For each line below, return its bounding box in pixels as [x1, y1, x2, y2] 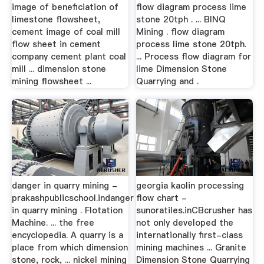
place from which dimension [11, 241, 128, 253]
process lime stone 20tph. [136, 38, 247, 50]
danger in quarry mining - [11, 179, 117, 192]
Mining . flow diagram [136, 25, 225, 38]
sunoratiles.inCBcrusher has [136, 204, 253, 216]
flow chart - [136, 192, 187, 204]
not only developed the [136, 216, 234, 229]
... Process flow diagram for [136, 50, 252, 62]
